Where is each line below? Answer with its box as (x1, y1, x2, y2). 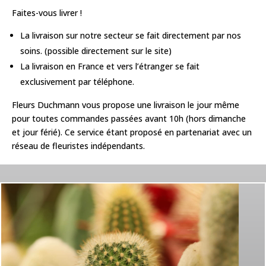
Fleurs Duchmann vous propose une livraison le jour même (12, 99, 239, 110)
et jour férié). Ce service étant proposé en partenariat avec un (12, 126, 252, 138)
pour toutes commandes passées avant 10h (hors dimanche (12, 113, 246, 124)
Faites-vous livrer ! (12, 7, 82, 18)
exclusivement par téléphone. (20, 76, 134, 87)
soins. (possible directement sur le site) (20, 45, 172, 56)
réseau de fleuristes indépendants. (12, 140, 145, 151)
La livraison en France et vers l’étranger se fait (20, 61, 199, 72)
